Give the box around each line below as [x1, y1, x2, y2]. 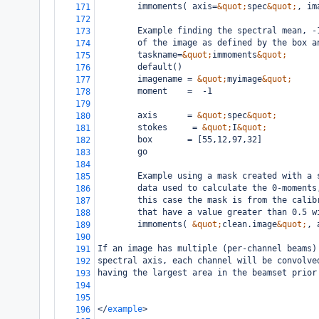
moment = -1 [98, 86, 212, 96]
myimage [227, 74, 262, 84]
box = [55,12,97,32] [98, 135, 262, 145]
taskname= [98, 50, 182, 60]
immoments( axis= [98, 1, 217, 11]
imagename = [98, 74, 197, 84]
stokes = [98, 122, 202, 132]
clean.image [222, 219, 277, 229]
